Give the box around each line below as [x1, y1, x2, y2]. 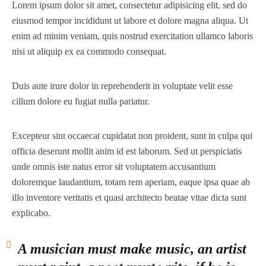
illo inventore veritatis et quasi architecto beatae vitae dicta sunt [12, 192, 246, 202]
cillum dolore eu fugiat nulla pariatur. [12, 96, 150, 106]
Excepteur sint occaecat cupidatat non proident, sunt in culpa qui [12, 131, 252, 141]
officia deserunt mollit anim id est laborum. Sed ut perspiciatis [12, 146, 242, 156]
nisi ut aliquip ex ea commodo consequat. [12, 46, 166, 56]
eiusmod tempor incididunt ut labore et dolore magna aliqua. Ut [12, 15, 248, 26]
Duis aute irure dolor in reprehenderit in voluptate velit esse [12, 81, 233, 91]
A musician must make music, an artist [18, 241, 246, 256]
